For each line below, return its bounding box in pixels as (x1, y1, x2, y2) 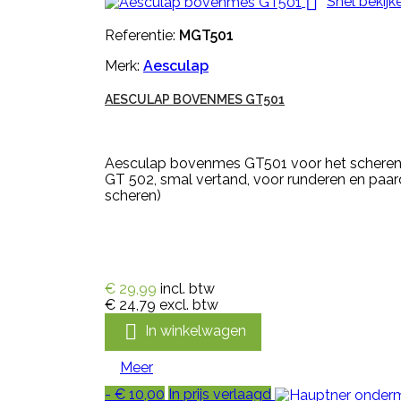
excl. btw (159, 296, 218, 313)
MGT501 (179, 27, 234, 44)
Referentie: (105, 27, 179, 44)
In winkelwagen (145, 322, 246, 340)
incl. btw (160, 280, 215, 297)
